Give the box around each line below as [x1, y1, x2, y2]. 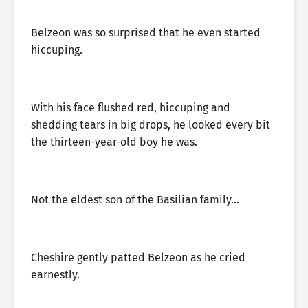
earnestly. [31, 268, 80, 281]
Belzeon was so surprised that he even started [31, 26, 261, 39]
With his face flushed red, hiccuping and [31, 101, 230, 114]
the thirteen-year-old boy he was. [31, 135, 197, 148]
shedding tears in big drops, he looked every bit [31, 118, 270, 131]
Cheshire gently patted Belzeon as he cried [31, 251, 245, 264]
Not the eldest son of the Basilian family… [31, 193, 239, 206]
